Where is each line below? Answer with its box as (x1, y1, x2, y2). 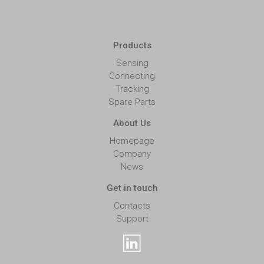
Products (113, 40, 151, 51)
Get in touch (106, 183, 158, 194)
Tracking (115, 84, 149, 95)
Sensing (115, 58, 148, 69)
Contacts (114, 200, 150, 212)
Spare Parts (108, 97, 156, 108)
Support (115, 213, 148, 225)
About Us (113, 118, 151, 129)
